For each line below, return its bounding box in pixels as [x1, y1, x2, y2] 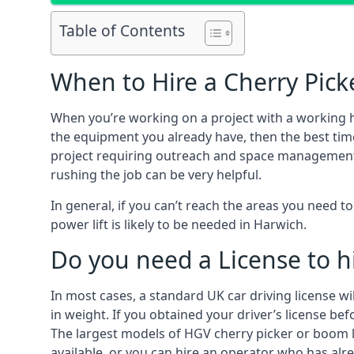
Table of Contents [59, 20, 185, 42]
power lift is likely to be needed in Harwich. [51, 216, 307, 233]
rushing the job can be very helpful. [51, 166, 262, 183]
